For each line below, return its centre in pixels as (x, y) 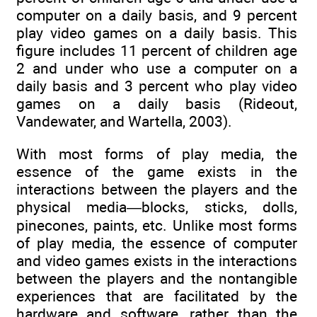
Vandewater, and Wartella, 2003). (124, 121)
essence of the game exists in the (157, 171)
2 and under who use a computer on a (157, 68)
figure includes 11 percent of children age (157, 50)
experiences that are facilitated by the (157, 296)
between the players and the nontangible (157, 278)
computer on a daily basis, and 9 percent (157, 15)
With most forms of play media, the (157, 154)
